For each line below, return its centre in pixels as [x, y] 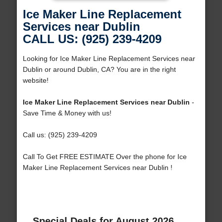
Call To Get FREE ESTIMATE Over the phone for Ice [105, 157]
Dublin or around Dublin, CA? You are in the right [99, 70]
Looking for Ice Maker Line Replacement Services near [109, 59]
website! [35, 81]
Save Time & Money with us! [67, 113]
